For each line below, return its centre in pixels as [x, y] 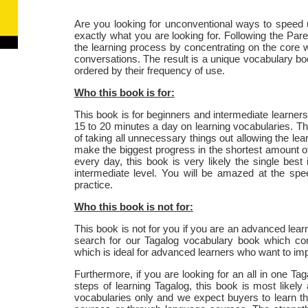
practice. [93, 184]
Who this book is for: [124, 92]
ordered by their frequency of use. [149, 70]
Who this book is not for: [133, 206]
